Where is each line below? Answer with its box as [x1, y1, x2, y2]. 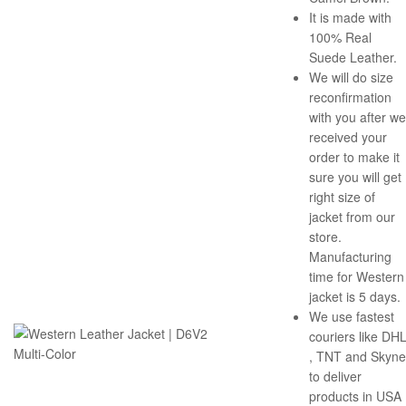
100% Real [309, 28, 372, 47]
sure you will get [309, 168, 401, 187]
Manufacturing [309, 247, 391, 266]
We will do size [309, 68, 393, 87]
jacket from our [309, 208, 395, 227]
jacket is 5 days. [309, 287, 401, 306]
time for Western [309, 267, 404, 286]
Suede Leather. [309, 48, 397, 67]
